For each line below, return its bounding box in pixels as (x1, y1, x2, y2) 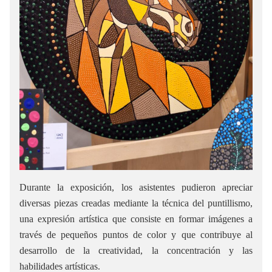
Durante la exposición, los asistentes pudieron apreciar (19, 182, 253, 193)
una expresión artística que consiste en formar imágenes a (19, 214, 253, 225)
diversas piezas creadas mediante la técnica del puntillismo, (19, 198, 253, 209)
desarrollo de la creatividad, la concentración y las (19, 245, 253, 256)
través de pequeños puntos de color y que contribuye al (19, 229, 253, 240)
